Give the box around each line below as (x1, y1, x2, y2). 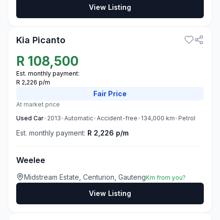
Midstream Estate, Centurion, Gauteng (24, 173, 146, 181)
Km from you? (146, 174, 186, 181)
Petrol (178, 114, 195, 122)
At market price (16, 101, 60, 108)
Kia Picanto (16, 35, 65, 45)
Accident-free (97, 114, 137, 122)
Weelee (16, 155, 45, 165)
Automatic (64, 114, 93, 122)
